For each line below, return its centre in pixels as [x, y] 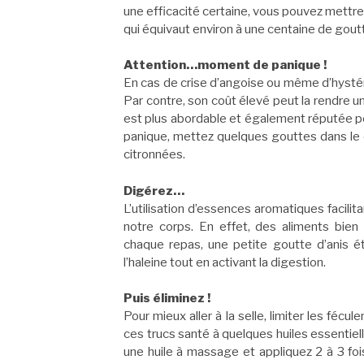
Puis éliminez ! [167, 299]
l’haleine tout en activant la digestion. [225, 262]
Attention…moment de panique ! [225, 65]
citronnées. [154, 155]
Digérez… [154, 191]
